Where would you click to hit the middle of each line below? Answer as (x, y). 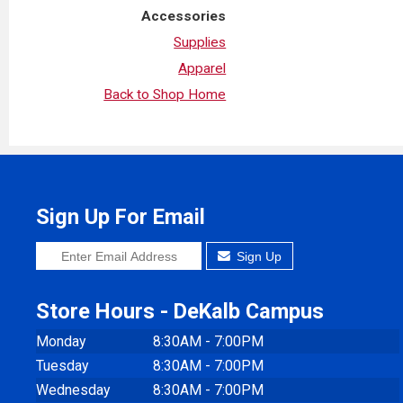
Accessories (184, 16)
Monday (61, 341)
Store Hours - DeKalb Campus (180, 311)
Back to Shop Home (165, 94)
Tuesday (63, 365)
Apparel (202, 68)
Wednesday (73, 390)
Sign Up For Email (121, 217)
